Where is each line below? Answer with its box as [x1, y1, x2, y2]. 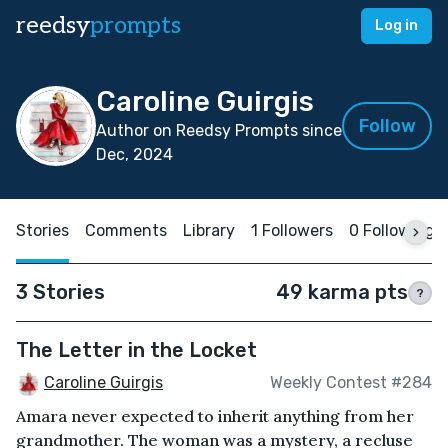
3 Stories [16, 280, 105, 304]
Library [183, 221, 235, 240]
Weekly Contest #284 [270, 373, 432, 393]
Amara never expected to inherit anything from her [16, 405, 414, 426]
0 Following [349, 221, 435, 240]
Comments [85, 221, 167, 240]
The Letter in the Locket [16, 338, 257, 362]
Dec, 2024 [96, 145, 173, 164]
